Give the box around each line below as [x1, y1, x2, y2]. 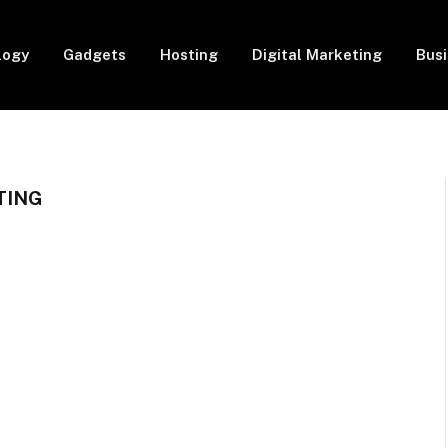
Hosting [159, 46, 218, 63]
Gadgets [62, 46, 126, 63]
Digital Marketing [251, 46, 382, 63]
